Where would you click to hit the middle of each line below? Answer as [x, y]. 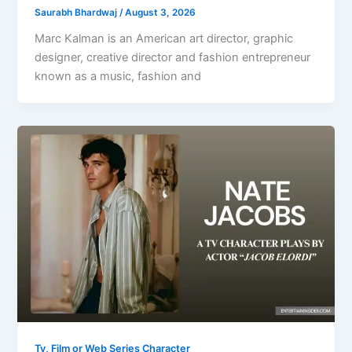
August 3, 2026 [161, 12]
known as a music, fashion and [118, 76]
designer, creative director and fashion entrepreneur [173, 57]
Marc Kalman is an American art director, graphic [164, 38]
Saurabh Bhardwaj [77, 12]
